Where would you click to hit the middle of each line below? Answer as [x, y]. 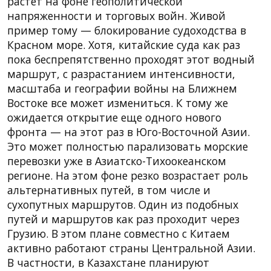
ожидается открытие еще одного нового [114, 117]
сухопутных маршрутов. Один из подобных [123, 204]
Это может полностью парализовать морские [128, 146]
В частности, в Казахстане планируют [108, 262]
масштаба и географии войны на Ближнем [122, 88]
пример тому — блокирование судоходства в [127, 30]
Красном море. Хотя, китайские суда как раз [124, 44]
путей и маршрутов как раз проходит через [123, 219]
